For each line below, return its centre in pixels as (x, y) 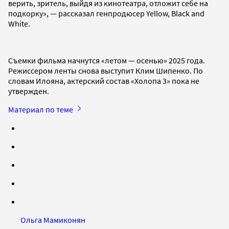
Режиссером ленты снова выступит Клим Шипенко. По (106, 70)
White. (20, 23)
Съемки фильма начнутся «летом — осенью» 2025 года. (107, 60)
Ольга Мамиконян (53, 220)
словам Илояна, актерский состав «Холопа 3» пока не (104, 81)
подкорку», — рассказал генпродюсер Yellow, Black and (106, 13)
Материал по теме (41, 109)
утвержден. (29, 91)
